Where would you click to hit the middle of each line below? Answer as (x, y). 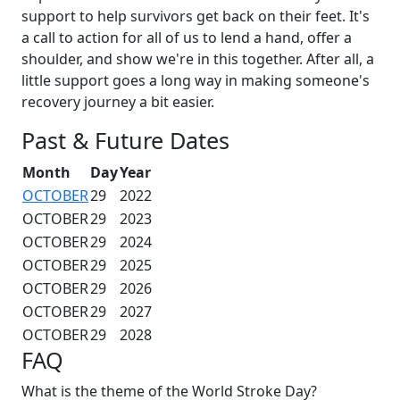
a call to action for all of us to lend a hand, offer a (187, 37)
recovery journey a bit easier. (118, 101)
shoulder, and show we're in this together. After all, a (198, 58)
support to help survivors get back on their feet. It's (196, 16)
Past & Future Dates (125, 140)
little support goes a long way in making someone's (196, 80)
